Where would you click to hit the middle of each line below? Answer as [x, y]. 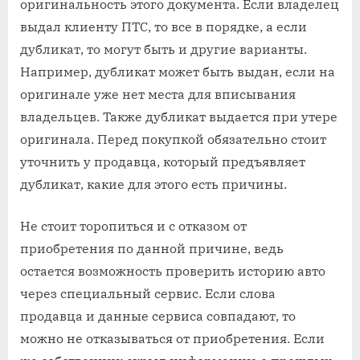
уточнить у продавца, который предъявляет [163, 162]
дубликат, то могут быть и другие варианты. [164, 49]
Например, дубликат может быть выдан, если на [178, 72]
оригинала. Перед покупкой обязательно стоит [173, 139]
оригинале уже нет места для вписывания [158, 94]
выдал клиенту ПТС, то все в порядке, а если [164, 27]
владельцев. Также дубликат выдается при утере [179, 117]
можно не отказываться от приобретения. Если [172, 339]
